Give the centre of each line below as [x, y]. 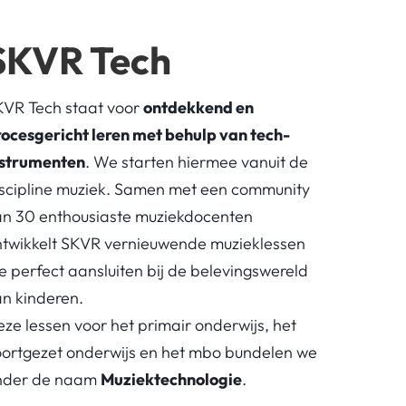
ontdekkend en [198, 107]
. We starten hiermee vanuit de [196, 161]
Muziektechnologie [171, 379]
